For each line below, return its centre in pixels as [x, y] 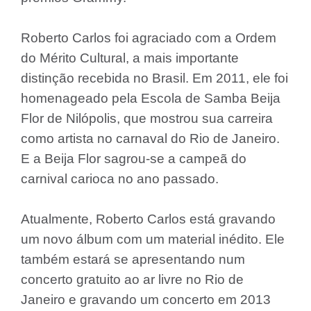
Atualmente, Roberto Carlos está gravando [148, 219]
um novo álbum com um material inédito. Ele [153, 239]
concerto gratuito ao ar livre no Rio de [132, 279]
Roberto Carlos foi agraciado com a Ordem [149, 38]
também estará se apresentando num [133, 259]
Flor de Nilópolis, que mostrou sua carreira [147, 118]
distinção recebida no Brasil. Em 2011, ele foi [154, 78]
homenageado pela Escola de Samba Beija [151, 98]
